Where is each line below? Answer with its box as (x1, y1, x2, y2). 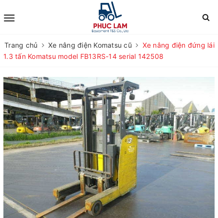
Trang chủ (4, 41, 38, 49)
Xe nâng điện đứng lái (142, 41, 215, 49)
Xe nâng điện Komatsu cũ (48, 41, 132, 49)
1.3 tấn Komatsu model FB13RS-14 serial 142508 (3, 52, 164, 60)
